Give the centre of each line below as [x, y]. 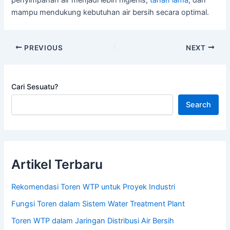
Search [198, 105]
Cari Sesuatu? [35, 87]
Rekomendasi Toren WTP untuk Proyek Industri [93, 187]
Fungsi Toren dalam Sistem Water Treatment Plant [98, 204]
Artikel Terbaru [57, 165]
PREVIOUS [43, 47]
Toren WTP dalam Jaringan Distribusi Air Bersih [93, 221]
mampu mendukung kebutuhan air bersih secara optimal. [110, 13]
